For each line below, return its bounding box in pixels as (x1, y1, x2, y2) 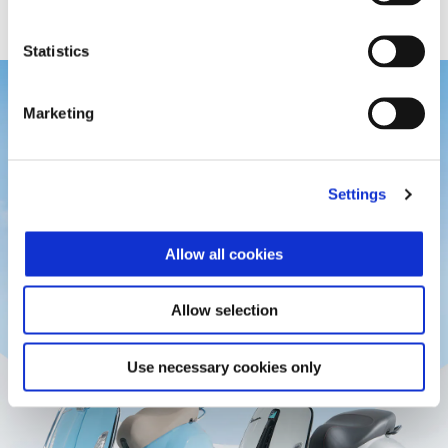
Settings (327, 185, 387, 203)
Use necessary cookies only (127, 358, 321, 375)
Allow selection (170, 301, 278, 319)
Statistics (23, 42, 89, 59)
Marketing (23, 104, 94, 121)
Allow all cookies (165, 245, 283, 262)
